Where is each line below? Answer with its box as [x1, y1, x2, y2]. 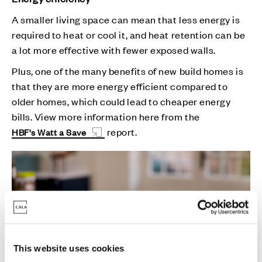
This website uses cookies [13, 243, 125, 253]
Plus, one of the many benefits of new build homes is [12, 64, 244, 77]
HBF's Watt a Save [12, 125, 87, 138]
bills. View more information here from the [12, 109, 200, 123]
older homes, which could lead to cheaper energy [12, 94, 231, 108]
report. [105, 125, 140, 138]
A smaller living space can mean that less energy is [12, 12, 240, 26]
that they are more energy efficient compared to [12, 79, 228, 92]
